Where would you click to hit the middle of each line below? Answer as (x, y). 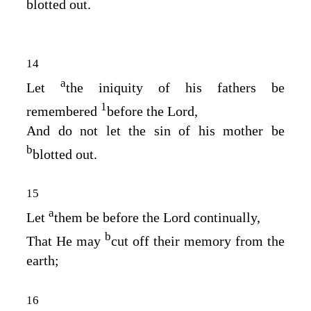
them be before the (109, 218)
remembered (64, 111)
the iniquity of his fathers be (175, 88)
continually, (225, 218)
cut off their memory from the (198, 241)
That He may (66, 241)
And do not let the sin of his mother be (155, 130)
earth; (43, 260)
